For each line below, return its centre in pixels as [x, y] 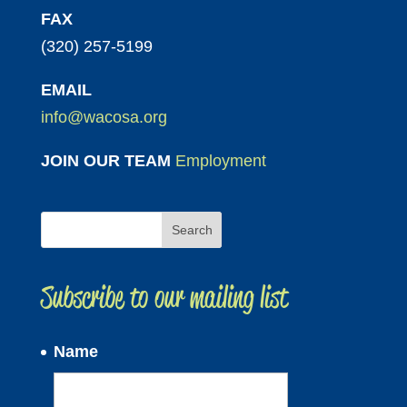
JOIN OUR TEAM [108, 161]
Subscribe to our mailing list [164, 297]
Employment [220, 161]
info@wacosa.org [104, 118]
